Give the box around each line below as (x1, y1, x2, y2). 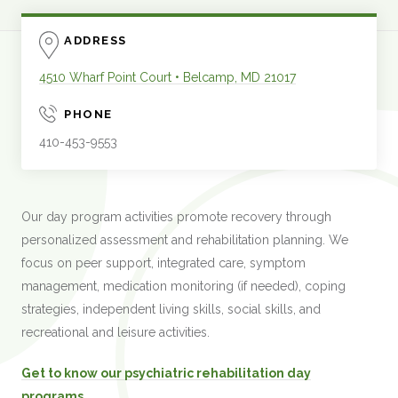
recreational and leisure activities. (21, 325, 214, 339)
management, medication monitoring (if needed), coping (21, 279, 346, 293)
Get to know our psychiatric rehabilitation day (21, 366, 312, 380)
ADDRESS (64, 34, 127, 47)
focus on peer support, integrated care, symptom (21, 256, 306, 270)
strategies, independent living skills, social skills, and (21, 302, 322, 316)
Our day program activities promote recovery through (21, 210, 332, 224)
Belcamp (183, 70, 235, 84)
